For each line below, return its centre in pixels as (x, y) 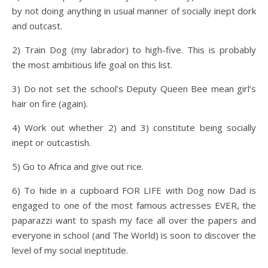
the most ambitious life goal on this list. (92, 65)
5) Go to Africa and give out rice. (78, 166)
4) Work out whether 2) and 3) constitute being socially (134, 127)
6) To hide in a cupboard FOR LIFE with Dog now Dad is (134, 190)
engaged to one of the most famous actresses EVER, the (134, 205)
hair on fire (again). (50, 103)
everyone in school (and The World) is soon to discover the (134, 235)
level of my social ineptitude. (70, 250)
